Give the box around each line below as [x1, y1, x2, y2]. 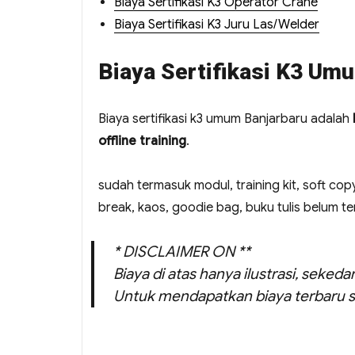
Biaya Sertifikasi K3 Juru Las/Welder [114, 17, 319, 33]
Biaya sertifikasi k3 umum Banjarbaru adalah [98, 111, 353, 128]
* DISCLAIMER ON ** [113, 242, 251, 261]
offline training [98, 133, 186, 150]
